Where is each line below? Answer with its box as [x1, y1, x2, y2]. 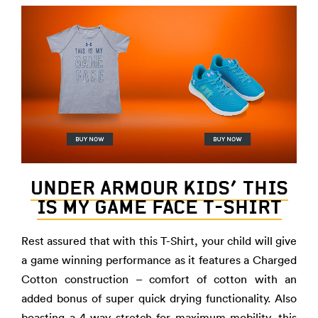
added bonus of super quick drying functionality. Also [21, 291, 297, 305]
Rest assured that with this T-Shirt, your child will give [21, 234, 297, 248]
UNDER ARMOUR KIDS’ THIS [30, 176, 288, 199]
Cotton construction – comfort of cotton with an [21, 272, 297, 286]
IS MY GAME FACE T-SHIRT [36, 195, 282, 219]
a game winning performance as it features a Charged [21, 253, 297, 267]
